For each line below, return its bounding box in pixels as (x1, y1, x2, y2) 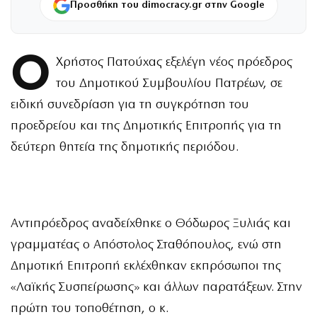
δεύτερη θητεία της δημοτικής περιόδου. (11, 140, 238, 154)
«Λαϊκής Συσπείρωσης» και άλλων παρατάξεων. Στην (11, 280, 302, 294)
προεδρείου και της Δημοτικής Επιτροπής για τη (11, 119, 282, 133)
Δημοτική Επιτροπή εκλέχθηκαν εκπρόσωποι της (11, 259, 281, 273)
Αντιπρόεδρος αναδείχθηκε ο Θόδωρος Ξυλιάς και (11, 217, 291, 231)
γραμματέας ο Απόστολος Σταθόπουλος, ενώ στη (11, 238, 282, 252)
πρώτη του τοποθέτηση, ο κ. (11, 301, 168, 316)
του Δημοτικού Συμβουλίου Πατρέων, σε (55, 76, 282, 91)
